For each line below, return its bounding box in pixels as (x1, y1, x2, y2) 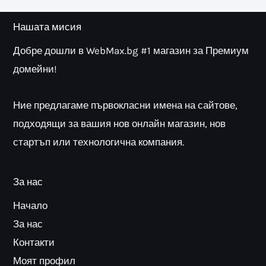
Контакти (13, 236, 55, 249)
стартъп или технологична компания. (13, 135, 185, 148)
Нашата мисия (13, 21, 82, 33)
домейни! (13, 62, 58, 75)
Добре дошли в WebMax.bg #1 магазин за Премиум (13, 44, 249, 56)
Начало (13, 199, 48, 212)
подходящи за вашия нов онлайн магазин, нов (13, 117, 226, 129)
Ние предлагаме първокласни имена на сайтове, (13, 99, 238, 111)
